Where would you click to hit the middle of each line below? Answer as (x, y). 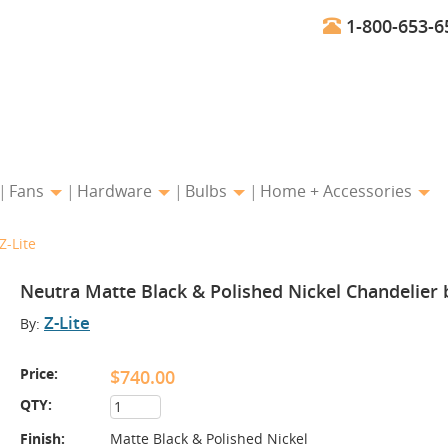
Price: (39, 373)
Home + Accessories (338, 191)
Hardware (116, 191)
